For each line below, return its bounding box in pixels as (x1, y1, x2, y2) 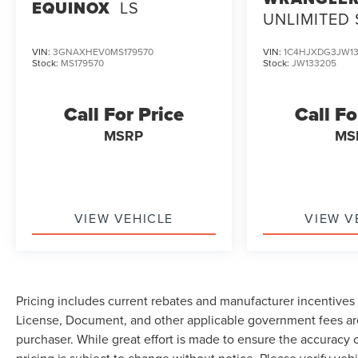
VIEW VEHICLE (74, 209, 173, 228)
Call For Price (63, 100, 184, 129)
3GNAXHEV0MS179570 (53, 45, 153, 59)
